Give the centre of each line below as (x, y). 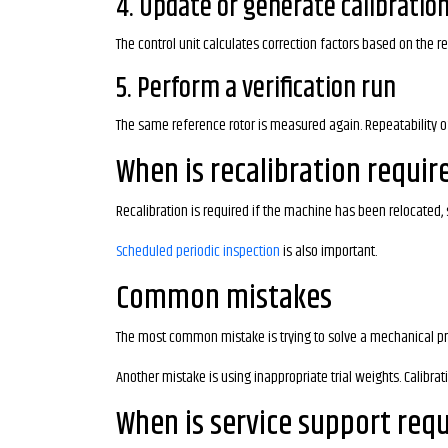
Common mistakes (224, 298)
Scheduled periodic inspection (198, 251)
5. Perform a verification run (256, 89)
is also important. (328, 251)
